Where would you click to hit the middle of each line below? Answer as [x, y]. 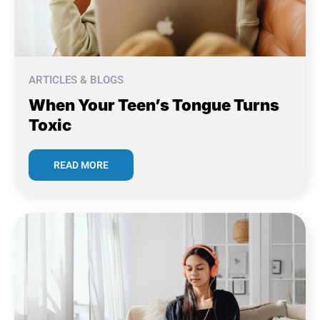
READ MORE [81, 165]
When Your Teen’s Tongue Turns [154, 105]
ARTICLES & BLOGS [76, 80]
